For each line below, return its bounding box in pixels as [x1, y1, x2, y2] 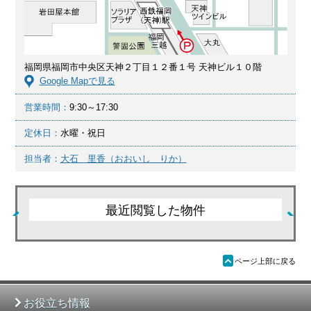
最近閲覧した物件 [106, 202, 205, 217]
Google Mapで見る [39, 76, 115, 87]
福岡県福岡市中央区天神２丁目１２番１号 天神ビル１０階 [24, 62, 262, 73]
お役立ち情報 [23, 297, 90, 310]
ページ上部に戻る [234, 256, 296, 265]
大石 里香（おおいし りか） [60, 153, 187, 164]
